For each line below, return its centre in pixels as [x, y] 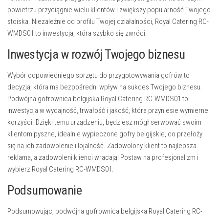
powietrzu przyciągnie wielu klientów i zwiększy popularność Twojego [109, 10]
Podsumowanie [44, 190]
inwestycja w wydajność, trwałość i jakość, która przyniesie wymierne [108, 110]
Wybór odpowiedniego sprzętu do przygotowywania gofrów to [99, 75]
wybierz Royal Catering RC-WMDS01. [61, 169]
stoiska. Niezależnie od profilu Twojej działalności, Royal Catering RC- [108, 22]
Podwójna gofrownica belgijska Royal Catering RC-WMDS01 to [98, 99]
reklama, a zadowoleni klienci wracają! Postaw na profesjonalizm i [103, 157]
